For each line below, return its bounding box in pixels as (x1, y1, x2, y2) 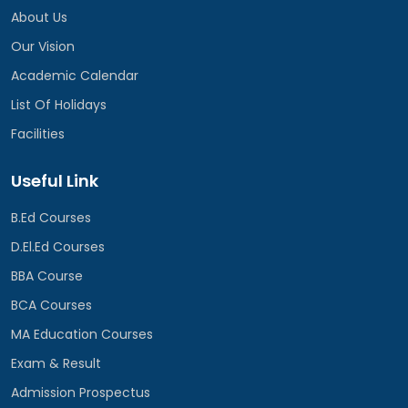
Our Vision (11, 37, 75, 56)
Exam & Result (11, 354, 101, 372)
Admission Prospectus (11, 383, 150, 402)
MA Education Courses (11, 325, 153, 343)
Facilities (11, 125, 65, 143)
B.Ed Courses (11, 209, 91, 227)
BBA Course (11, 267, 83, 285)
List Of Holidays (11, 96, 107, 114)
